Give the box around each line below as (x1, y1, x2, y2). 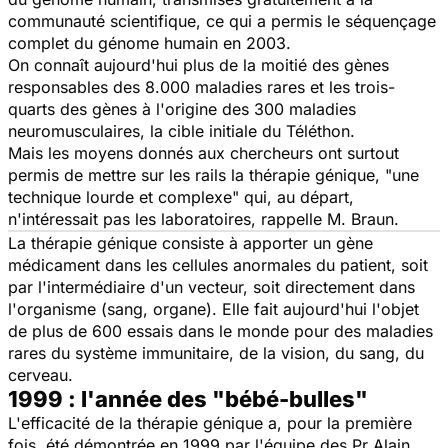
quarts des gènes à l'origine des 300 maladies (8, 98, 356, 119)
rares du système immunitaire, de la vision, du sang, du (8, 342, 424, 363)
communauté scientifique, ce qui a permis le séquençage (8, 10, 436, 31)
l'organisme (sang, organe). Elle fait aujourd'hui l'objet (8, 298, 419, 319)
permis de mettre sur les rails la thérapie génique (8, 164, 375, 185)
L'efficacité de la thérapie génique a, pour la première (8, 412, 412, 433)
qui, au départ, (244, 186, 354, 207)
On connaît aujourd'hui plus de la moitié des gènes (8, 54, 389, 75)
